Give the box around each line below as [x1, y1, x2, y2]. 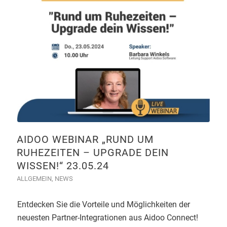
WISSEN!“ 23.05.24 [16, 160, 109, 172]
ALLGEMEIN [16, 175, 52, 183]
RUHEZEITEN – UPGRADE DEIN [16, 146, 169, 159]
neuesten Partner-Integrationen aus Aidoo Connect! [17, 213, 198, 223]
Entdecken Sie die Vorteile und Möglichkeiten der [17, 200, 190, 210]
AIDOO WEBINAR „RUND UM [16, 133, 154, 146]
